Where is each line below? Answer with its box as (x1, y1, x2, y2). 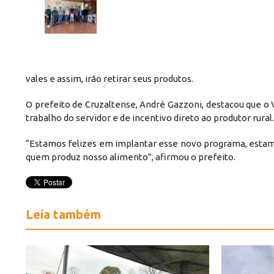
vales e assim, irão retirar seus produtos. (26, 73, 193, 84)
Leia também (26, 207, 101, 222)
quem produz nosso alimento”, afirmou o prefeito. (26, 152, 235, 163)
